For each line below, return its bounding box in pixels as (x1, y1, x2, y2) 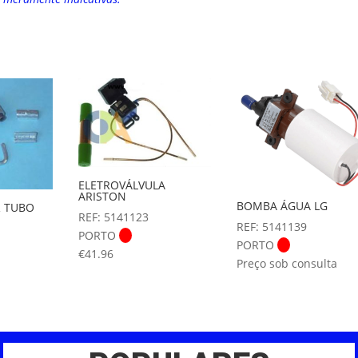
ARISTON (78, 188, 127, 204)
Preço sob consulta (236, 255, 337, 271)
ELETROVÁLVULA (78, 177, 166, 193)
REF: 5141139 (236, 218, 307, 234)
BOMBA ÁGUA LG (236, 197, 328, 213)
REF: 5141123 (78, 209, 149, 225)
